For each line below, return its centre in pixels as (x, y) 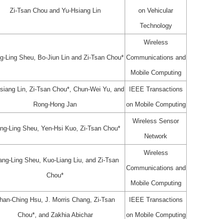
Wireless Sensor (156, 121)
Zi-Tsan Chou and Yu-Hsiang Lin (55, 10)
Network (156, 136)
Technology (156, 25)
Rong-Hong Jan (55, 104)
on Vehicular (156, 10)
